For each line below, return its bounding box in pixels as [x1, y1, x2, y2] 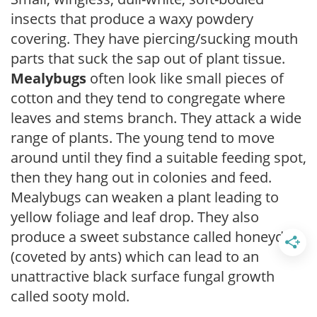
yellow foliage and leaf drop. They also [11, 207, 259, 226]
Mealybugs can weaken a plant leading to [11, 187, 279, 207]
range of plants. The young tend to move [11, 127, 275, 147]
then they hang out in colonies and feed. [11, 167, 272, 187]
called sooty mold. [11, 286, 129, 306]
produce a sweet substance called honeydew [11, 226, 303, 246]
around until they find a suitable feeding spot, [11, 147, 306, 167]
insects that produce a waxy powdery [11, 8, 253, 28]
